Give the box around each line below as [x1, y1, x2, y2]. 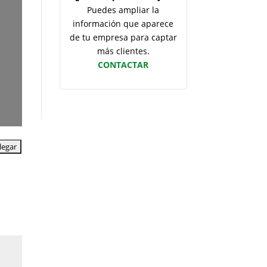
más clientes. [97, 45, 150, 57]
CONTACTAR [98, 59, 149, 71]
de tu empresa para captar [69, 32, 177, 44]
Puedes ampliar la [87, 4, 160, 16]
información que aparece [73, 18, 174, 30]
